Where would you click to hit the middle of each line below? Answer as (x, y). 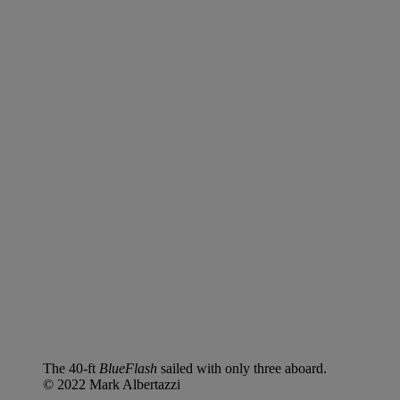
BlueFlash (126, 368)
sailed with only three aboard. (242, 368)
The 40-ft (69, 368)
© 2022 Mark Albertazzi (112, 384)
